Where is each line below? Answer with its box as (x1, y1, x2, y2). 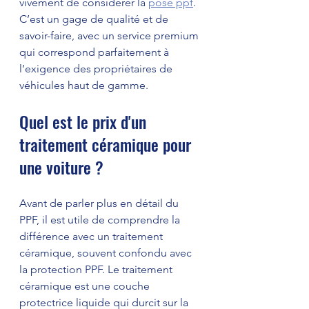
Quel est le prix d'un (19, 109, 150, 134)
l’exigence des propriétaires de (19, 62, 175, 76)
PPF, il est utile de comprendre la (19, 213, 183, 227)
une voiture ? (19, 154, 103, 180)
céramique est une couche (19, 279, 152, 293)
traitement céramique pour (19, 132, 195, 157)
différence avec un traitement (19, 230, 166, 243)
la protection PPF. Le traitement (19, 263, 175, 277)
